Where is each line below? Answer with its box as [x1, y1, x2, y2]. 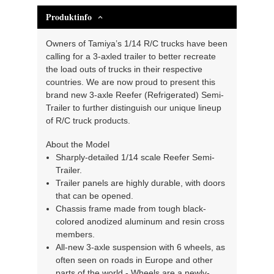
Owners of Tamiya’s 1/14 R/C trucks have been [46, 39, 228, 49]
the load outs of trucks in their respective [46, 64, 203, 75]
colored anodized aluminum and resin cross [55, 216, 224, 226]
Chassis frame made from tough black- [55, 203, 206, 213]
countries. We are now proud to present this [46, 77, 216, 87]
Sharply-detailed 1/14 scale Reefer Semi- [55, 152, 215, 162]
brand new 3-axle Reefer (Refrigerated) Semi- [46, 90, 224, 100]
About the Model [46, 139, 110, 149]
